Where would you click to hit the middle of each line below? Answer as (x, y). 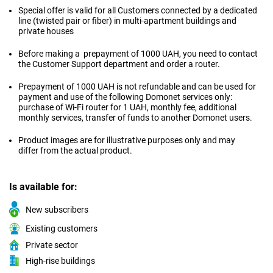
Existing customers (62, 229)
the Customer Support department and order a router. (119, 64)
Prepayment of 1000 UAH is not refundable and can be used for (137, 87)
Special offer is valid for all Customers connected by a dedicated (138, 10)
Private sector (52, 245)
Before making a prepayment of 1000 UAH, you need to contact (138, 54)
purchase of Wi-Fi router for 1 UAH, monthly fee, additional (127, 107)
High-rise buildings (60, 261)
